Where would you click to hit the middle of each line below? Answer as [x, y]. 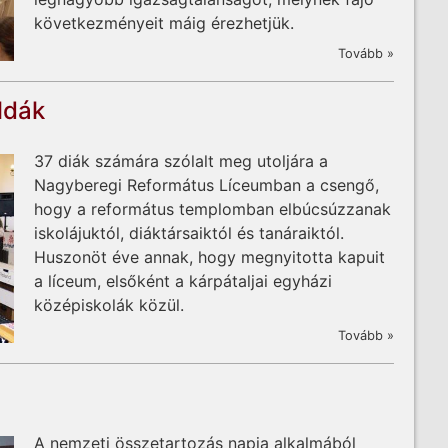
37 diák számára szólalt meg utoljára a [181, 160]
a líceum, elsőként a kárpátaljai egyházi [183, 280]
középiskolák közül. [109, 304]
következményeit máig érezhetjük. [164, 23]
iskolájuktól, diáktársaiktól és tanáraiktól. [189, 232]
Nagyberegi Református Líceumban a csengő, [206, 184]
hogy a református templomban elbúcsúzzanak [212, 208]
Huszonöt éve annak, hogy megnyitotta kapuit [209, 256]
